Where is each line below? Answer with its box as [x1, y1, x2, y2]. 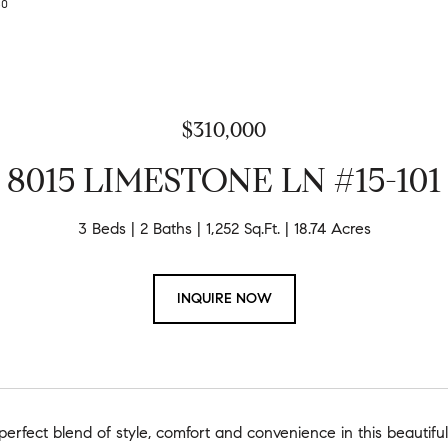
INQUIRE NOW [176, 290, 272, 307]
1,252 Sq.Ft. [205, 219, 280, 238]
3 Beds [77, 219, 126, 238]
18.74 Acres [293, 219, 371, 238]
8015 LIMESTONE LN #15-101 [7, 159, 441, 201]
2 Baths [139, 219, 192, 238]
